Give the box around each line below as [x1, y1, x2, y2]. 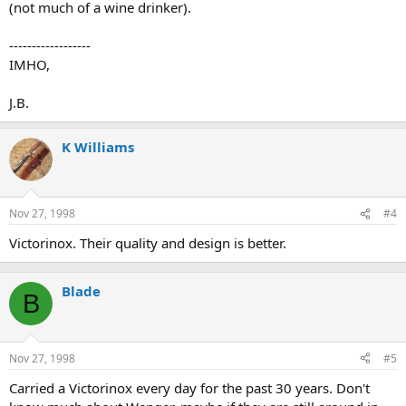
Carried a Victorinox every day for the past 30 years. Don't [9, 378, 370, 397]
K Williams [62, 137, 134, 156]
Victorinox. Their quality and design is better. [9, 234, 286, 252]
